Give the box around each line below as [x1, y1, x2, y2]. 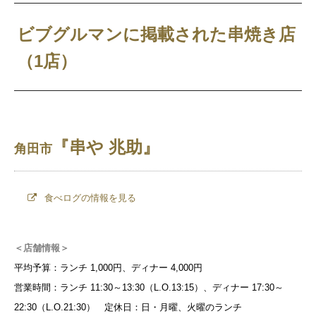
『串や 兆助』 [52, 137, 159, 157]
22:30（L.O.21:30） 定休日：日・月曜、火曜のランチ [14, 301, 242, 312]
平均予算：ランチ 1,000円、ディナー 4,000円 [14, 262, 202, 273]
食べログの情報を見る [41, 192, 136, 203]
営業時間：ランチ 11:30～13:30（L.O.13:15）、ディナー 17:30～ [14, 281, 284, 293]
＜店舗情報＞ [14, 242, 69, 253]
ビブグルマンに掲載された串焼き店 [17, 24, 296, 44]
